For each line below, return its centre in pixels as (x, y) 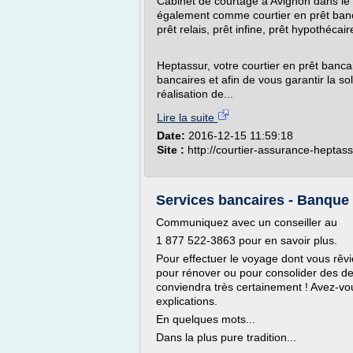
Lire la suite (187, 117)
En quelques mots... (206, 319)
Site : (172, 150)
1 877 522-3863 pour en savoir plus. (247, 240)
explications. (187, 301)
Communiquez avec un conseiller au (247, 222)
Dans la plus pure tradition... (226, 337)
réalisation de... (195, 94)
